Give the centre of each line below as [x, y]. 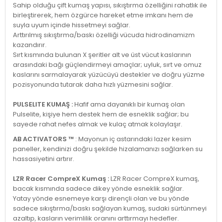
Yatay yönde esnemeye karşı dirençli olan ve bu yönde [101, 198]
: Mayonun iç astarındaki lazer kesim [133, 139]
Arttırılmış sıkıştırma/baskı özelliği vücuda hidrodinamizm [104, 35]
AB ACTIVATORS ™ [43, 139]
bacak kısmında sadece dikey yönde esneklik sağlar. [98, 189]
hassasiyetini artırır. [44, 159]
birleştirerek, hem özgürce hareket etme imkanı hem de [103, 15]
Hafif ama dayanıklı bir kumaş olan [129, 104]
